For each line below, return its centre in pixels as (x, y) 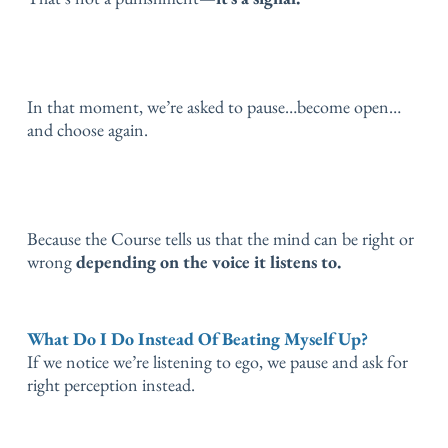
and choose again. (87, 129)
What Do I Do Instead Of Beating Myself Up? (197, 338)
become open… (349, 106)
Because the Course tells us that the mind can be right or (220, 238)
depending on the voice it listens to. (208, 261)
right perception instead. (111, 384)
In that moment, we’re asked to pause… (162, 106)
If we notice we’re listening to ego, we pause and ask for (217, 361)
